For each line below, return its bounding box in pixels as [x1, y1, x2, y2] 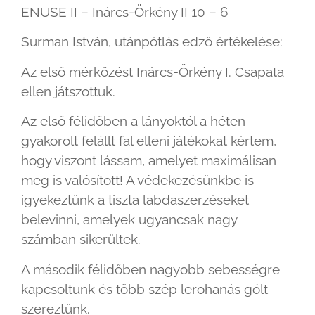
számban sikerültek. [21, 231, 141, 247]
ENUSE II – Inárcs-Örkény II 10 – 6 [21, 4, 228, 20]
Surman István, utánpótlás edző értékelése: [21, 34, 283, 50]
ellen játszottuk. [21, 83, 115, 99]
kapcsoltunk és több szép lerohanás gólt [21, 281, 268, 297]
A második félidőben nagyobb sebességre [21, 261, 280, 277]
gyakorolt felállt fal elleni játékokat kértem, [21, 133, 276, 149]
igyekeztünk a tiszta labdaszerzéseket [21, 192, 249, 208]
